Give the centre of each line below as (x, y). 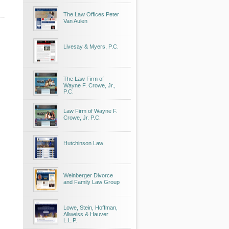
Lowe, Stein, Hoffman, (90, 208)
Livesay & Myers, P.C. (91, 47)
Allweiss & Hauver (86, 214)
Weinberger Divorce (88, 175)
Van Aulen (75, 21)
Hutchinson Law (83, 143)
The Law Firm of (84, 79)
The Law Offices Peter (91, 14)
